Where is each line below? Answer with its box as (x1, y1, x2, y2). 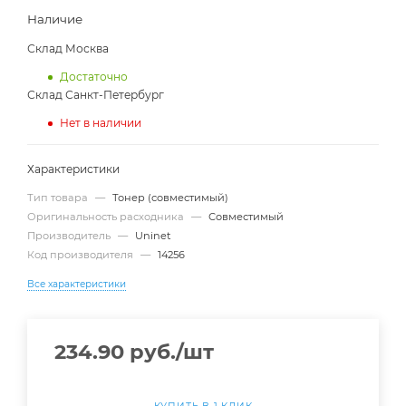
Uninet (135, 229, 171, 243)
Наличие (27, 12, 82, 27)
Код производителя (27, 248, 136, 262)
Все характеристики (27, 278, 126, 291)
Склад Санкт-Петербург (27, 88, 164, 102)
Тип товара (27, 191, 91, 205)
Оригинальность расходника (27, 210, 187, 224)
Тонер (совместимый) (112, 191, 228, 205)
